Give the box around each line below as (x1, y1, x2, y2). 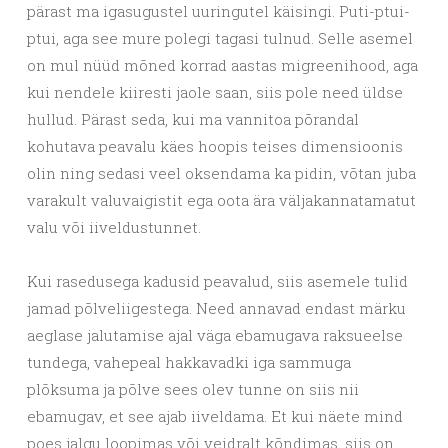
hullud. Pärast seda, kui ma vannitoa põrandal (27, 108, 359, 129)
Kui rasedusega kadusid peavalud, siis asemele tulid (27, 270, 408, 291)
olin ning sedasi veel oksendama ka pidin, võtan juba (27, 162, 416, 183)
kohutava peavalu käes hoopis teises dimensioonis (27, 135, 403, 156)
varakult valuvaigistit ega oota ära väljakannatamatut (27, 189, 416, 210)
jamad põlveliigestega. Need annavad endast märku (27, 297, 406, 318)
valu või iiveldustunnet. (27, 216, 201, 237)
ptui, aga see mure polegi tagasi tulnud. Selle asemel (27, 27, 413, 48)
